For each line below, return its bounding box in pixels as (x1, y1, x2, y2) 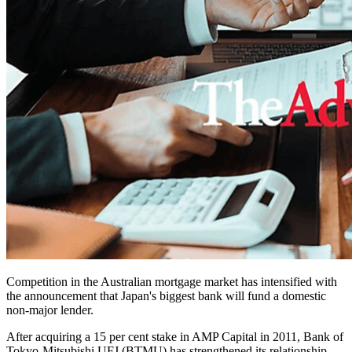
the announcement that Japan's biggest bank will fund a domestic (6, 289, 326, 303)
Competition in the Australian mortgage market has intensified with (6, 275, 337, 289)
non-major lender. (6, 303, 93, 317)
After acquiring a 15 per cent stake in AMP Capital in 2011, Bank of (6, 330, 343, 344)
